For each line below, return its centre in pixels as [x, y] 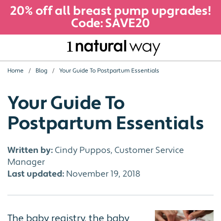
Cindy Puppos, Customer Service [118, 150]
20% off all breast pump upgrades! [110, 11]
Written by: [30, 150]
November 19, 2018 [102, 174]
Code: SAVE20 [110, 23]
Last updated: [36, 174]
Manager [26, 162]
